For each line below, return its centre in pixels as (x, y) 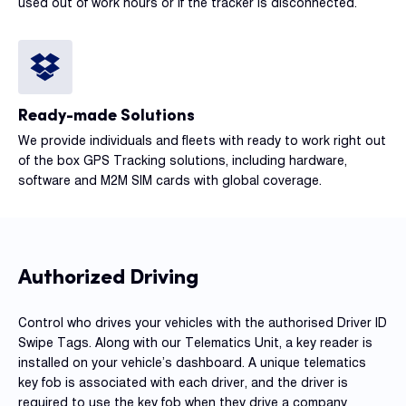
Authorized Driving (108, 275)
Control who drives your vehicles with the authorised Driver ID (203, 322)
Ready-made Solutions (106, 114)
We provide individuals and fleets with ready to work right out (202, 140)
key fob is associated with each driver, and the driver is (183, 382)
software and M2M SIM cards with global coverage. (170, 180)
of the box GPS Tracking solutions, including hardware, (183, 160)
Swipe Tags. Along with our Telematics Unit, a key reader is (195, 342)
